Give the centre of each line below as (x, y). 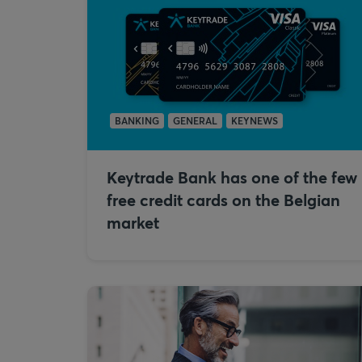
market (133, 223)
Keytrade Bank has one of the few (232, 177)
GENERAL (195, 120)
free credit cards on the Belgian (223, 200)
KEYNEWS (255, 120)
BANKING (137, 120)
